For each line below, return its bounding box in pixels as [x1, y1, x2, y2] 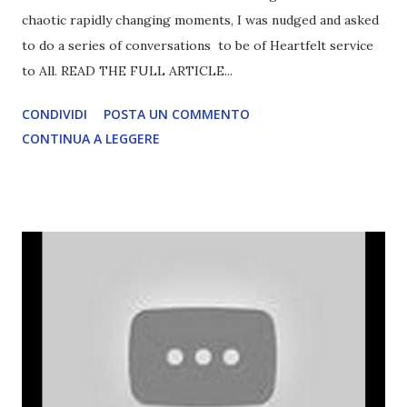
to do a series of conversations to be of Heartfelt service [22, 36, 373, 54]
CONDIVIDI [22, 104, 87, 123]
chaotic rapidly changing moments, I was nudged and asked [22, 11, 379, 28]
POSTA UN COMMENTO [104, 104, 250, 123]
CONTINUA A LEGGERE [22, 129, 160, 147]
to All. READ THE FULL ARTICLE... [22, 62, 233, 79]
